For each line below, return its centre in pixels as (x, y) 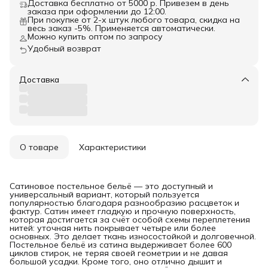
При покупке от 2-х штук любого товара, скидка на (134, 19)
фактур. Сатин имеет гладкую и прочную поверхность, (123, 211)
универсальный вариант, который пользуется (104, 194)
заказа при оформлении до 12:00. (97, 11)
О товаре (39, 147)
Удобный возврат (64, 48)
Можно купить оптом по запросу (95, 36)
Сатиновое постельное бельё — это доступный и (111, 186)
